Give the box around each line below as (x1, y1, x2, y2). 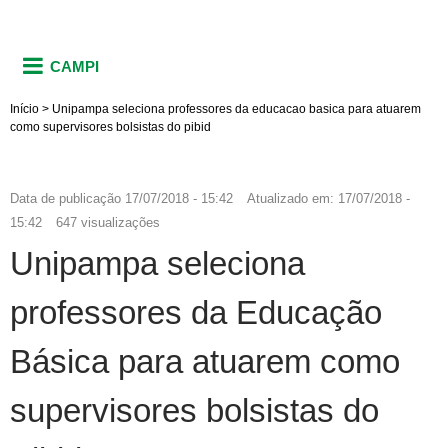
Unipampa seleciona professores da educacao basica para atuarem (52, 101, 421, 116)
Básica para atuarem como (10, 342, 400, 380)
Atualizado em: (247, 190, 338, 206)
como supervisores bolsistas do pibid (10, 119, 211, 134)
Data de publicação (10, 190, 121, 206)
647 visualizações (56, 214, 160, 230)
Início (10, 101, 39, 116)
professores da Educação (10, 293, 382, 331)
